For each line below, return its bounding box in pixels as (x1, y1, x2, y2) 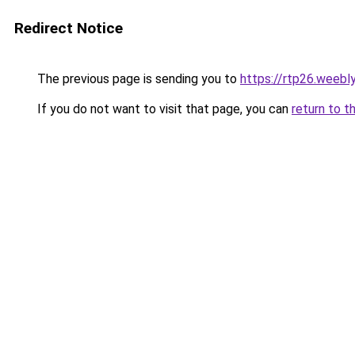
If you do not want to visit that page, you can (34, 101, 292, 116)
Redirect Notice (14, 19, 123, 37)
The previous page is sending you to (34, 71, 240, 86)
